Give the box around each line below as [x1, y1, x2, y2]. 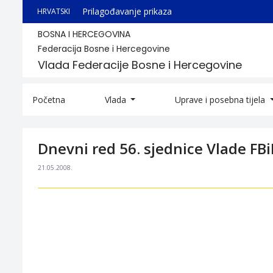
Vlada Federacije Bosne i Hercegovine [38, 57, 242, 73]
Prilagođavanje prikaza [82, 5, 172, 17]
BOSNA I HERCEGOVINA [38, 28, 130, 40]
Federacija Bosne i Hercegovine [38, 43, 170, 55]
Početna [32, 94, 65, 105]
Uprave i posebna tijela [175, 94, 268, 105]
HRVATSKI [37, 6, 70, 16]
